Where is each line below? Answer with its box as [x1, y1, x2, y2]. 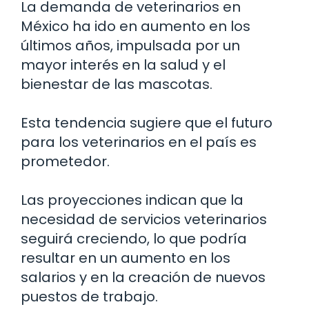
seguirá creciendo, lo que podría [21, 229, 247, 249]
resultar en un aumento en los [21, 248, 230, 268]
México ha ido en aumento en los [21, 17, 250, 37]
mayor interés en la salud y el [21, 55, 226, 75]
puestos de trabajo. [21, 287, 158, 307]
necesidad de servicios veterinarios [21, 210, 267, 230]
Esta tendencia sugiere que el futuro [21, 113, 272, 133]
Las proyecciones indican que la [21, 190, 243, 210]
